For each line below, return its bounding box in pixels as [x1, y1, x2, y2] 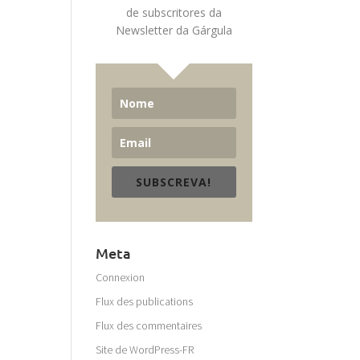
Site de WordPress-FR [96, 342, 194, 358]
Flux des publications [96, 294, 194, 309]
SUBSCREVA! [136, 174, 212, 190]
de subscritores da [125, 5, 222, 21]
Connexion [96, 270, 145, 285]
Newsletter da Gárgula [115, 22, 232, 39]
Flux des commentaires [96, 318, 202, 333]
